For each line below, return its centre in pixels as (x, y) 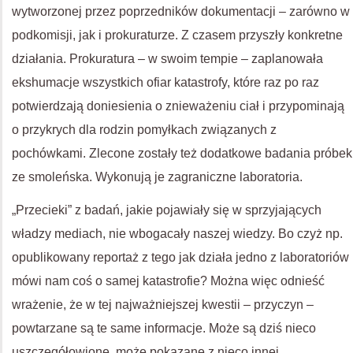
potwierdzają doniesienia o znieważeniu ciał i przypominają (178, 106)
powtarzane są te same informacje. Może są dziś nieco (164, 328)
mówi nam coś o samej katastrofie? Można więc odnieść (168, 281)
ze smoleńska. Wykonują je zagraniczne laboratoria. (157, 177)
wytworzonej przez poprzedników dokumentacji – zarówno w (181, 11)
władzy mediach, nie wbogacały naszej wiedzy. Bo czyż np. (177, 234)
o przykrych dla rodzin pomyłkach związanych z (144, 130)
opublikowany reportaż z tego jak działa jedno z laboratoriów (180, 257)
